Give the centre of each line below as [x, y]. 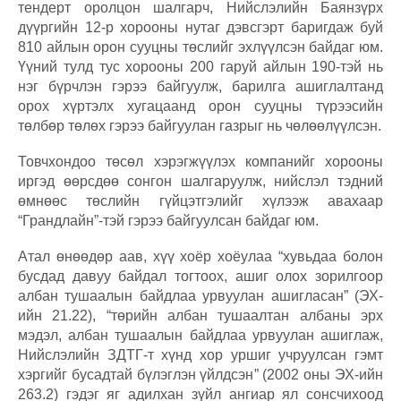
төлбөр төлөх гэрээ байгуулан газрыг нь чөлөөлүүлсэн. [200, 126]
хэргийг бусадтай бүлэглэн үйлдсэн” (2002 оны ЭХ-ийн [200, 375]
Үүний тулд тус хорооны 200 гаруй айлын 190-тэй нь [200, 67]
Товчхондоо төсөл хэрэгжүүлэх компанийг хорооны [200, 162]
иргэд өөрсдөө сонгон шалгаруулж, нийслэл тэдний [200, 182]
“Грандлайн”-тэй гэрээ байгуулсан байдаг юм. [168, 221]
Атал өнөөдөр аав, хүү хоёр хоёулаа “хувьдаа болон [200, 257]
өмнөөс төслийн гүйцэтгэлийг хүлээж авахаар [200, 201]
